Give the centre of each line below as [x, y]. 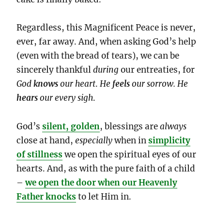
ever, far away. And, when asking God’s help [107, 42]
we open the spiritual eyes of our [130, 155]
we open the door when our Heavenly [101, 183]
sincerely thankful [55, 70]
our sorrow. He [160, 84]
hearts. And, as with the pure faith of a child [106, 169]
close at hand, [46, 140]
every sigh [74, 98]
